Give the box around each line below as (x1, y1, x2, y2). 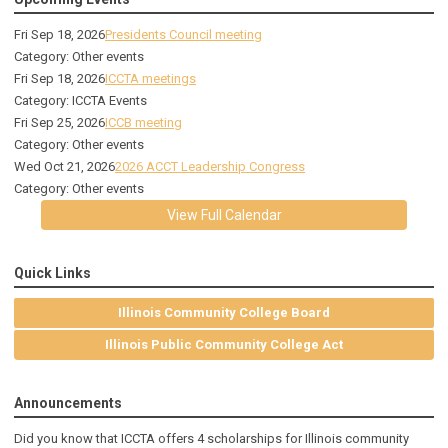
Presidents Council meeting (105, 27, 262, 43)
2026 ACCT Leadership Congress (115, 159, 305, 175)
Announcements (14, 395, 122, 412)
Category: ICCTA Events (14, 93, 147, 109)
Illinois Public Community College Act (105, 337, 343, 353)
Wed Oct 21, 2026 (14, 159, 115, 175)
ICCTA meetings (105, 71, 196, 87)
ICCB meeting (105, 115, 182, 131)
